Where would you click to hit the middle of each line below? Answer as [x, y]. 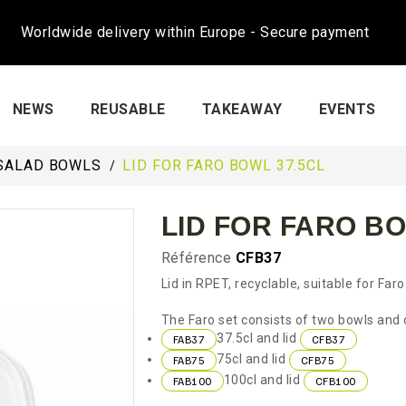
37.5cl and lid [258, 338]
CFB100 [335, 381]
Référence [196, 258]
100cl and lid [263, 380]
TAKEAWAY [242, 109]
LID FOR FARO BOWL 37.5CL [224, 165]
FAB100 [192, 381]
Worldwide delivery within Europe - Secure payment [195, 32]
